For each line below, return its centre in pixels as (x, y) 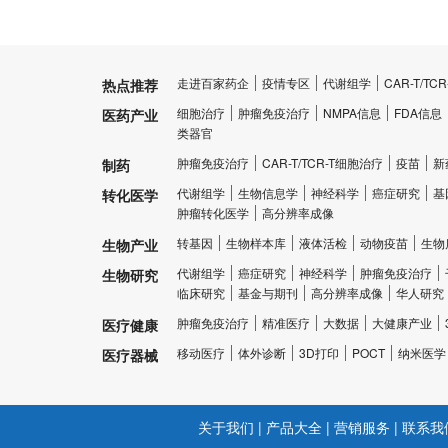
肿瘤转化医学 (213, 212)
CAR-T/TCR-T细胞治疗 (322, 162)
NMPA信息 (352, 112)
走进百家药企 (213, 82)
